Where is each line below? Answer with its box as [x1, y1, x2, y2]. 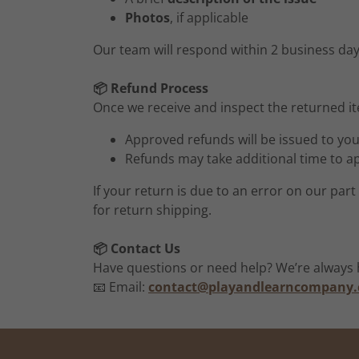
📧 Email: [93, 278, 148, 296]
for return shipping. [93, 201, 212, 219]
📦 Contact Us [93, 240, 180, 257]
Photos [125, 9, 170, 26]
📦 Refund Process [93, 79, 208, 97]
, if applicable [170, 9, 248, 26]
